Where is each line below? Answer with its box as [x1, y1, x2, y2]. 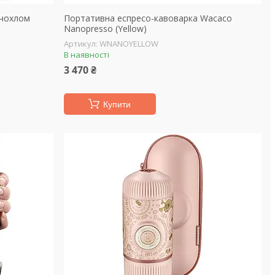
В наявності [63, 49, 109, 60]
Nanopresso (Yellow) [63, 23, 147, 34]
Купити [103, 99, 131, 109]
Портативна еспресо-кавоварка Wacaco [63, 12, 232, 24]
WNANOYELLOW [99, 38, 158, 49]
